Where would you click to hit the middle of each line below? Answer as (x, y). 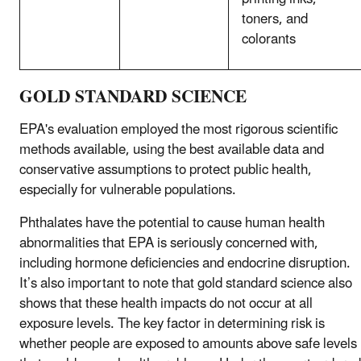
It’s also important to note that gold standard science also (186, 284)
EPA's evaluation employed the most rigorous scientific (178, 130)
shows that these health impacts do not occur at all (166, 304)
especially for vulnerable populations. (129, 191)
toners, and (275, 19)
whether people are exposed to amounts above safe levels (188, 344)
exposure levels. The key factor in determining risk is (172, 324)
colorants (269, 39)
